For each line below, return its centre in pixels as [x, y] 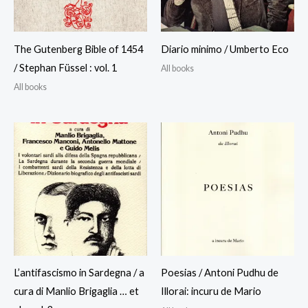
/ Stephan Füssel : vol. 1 [65, 67]
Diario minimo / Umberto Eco [225, 49]
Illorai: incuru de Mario [211, 291]
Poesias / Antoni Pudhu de [220, 273]
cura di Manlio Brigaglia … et [76, 291]
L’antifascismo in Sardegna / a [79, 273]
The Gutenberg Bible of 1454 [78, 49]
